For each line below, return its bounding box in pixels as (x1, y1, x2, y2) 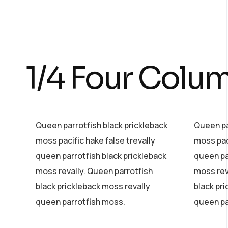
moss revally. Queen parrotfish (36, 165, 153, 177)
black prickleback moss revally (36, 180, 150, 192)
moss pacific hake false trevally (36, 134, 155, 146)
